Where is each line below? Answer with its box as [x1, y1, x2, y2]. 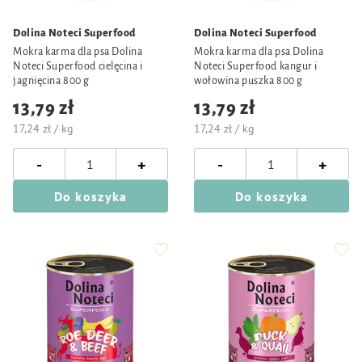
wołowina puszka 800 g [194, 75, 303, 86]
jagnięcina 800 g [13, 75, 90, 86]
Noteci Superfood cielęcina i [13, 61, 143, 72]
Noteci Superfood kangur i [194, 61, 318, 72]
